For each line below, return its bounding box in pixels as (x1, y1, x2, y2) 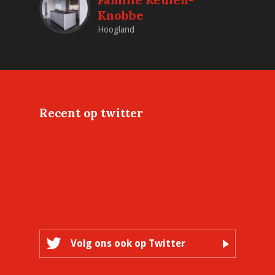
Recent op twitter (39, 105, 143, 120)
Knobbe (98, 7, 144, 23)
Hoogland (98, 24, 134, 34)
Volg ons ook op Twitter (71, 237, 185, 249)
